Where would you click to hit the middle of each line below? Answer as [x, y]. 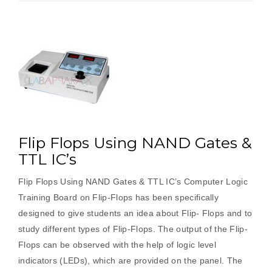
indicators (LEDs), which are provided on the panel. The [131, 260]
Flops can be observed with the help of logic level [117, 245]
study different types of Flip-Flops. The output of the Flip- [133, 229]
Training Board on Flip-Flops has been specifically [118, 197]
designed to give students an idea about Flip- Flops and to [135, 213]
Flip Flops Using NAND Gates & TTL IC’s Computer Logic [133, 182]
